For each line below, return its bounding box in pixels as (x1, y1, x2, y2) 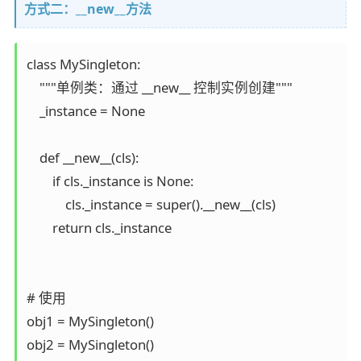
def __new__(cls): (26, 147, 139, 167)
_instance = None (26, 101, 145, 120)
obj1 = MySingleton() (26, 311, 154, 330)
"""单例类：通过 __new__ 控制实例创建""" (26, 77, 293, 97)
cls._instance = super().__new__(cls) (26, 194, 276, 214)
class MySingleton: (26, 54, 140, 73)
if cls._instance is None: (26, 171, 193, 190)
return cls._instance (26, 218, 172, 237)
